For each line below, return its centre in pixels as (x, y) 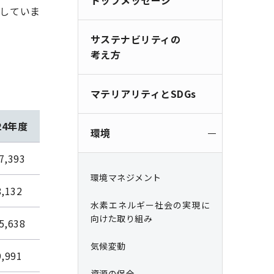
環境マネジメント (126, 177)
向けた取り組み (121, 218)
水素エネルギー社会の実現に (150, 205)
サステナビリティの (135, 39)
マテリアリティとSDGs (143, 94)
